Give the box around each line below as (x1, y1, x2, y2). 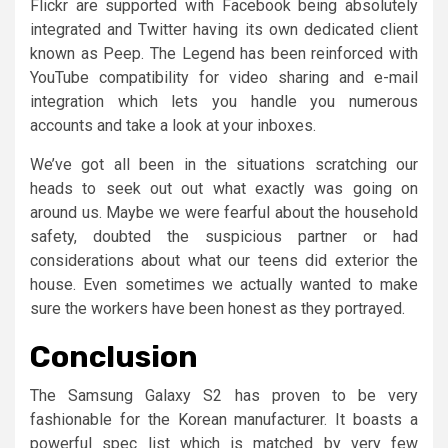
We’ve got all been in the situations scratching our (30, 154, 418, 174)
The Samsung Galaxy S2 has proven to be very (30, 385, 418, 405)
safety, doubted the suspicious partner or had (30, 226, 418, 246)
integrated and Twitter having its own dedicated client (30, 19, 418, 39)
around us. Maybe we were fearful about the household (30, 202, 418, 222)
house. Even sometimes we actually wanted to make (30, 274, 418, 294)
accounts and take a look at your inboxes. (30, 115, 316, 135)
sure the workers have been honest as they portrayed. (30, 298, 405, 318)
